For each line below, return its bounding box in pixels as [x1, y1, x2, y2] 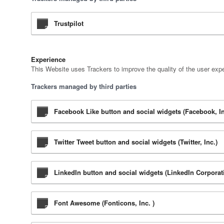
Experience [31, 54, 65, 64]
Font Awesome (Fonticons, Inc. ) [54, 198, 154, 208]
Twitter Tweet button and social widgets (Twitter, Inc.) [54, 137, 217, 147]
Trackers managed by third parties [31, 81, 136, 91]
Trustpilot [54, 18, 83, 28]
